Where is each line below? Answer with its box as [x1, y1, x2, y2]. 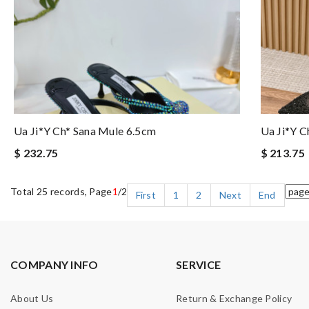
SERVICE [176, 258, 221, 271]
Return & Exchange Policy [176, 292, 292, 304]
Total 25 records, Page [10, 186, 112, 197]
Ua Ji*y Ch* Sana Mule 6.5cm [14, 124, 157, 137]
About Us [10, 292, 54, 304]
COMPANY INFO [10, 258, 99, 271]
